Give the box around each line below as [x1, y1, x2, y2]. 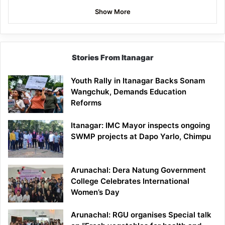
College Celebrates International [71, 176, 189, 186]
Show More [94, 8, 131, 16]
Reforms [71, 98, 101, 108]
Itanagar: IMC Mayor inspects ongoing [71, 121, 210, 131]
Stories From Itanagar [71, 53, 154, 63]
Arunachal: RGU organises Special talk [71, 210, 211, 220]
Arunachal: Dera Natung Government [71, 165, 206, 175]
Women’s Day [71, 187, 120, 197]
